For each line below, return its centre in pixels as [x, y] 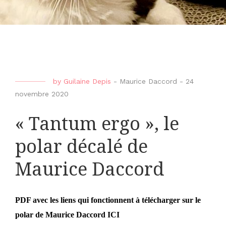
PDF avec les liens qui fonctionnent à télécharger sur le [108, 200]
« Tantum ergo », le [97, 124]
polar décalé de [81, 147]
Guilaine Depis [87, 81]
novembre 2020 [42, 94]
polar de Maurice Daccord [61, 215]
